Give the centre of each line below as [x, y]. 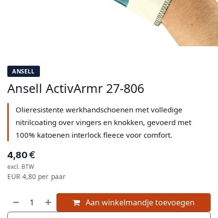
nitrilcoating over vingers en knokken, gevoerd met [103, 122]
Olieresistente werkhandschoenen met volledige [99, 109]
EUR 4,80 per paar [37, 176]
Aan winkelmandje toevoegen [139, 202]
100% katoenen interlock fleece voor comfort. [94, 135]
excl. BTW [21, 166]
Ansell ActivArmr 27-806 [76, 88]
